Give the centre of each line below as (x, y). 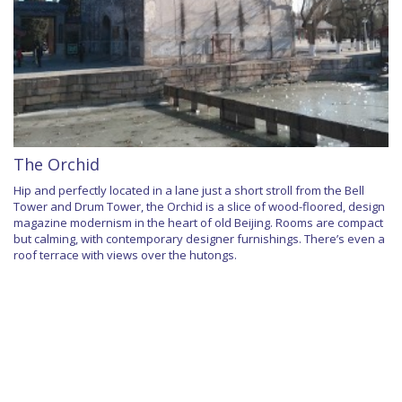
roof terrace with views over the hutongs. (125, 255)
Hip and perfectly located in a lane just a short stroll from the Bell (189, 191)
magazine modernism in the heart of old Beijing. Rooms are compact (198, 223)
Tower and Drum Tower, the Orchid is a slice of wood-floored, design (199, 207)
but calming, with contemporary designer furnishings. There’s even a (199, 239)
